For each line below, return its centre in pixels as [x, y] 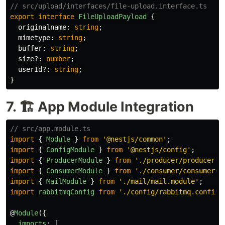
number [58, 59]
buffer [30, 48]
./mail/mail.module [159, 181]
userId [30, 69]
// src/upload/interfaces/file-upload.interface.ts [108, 6]
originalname [42, 27]
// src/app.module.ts [50, 128]
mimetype [34, 37]
